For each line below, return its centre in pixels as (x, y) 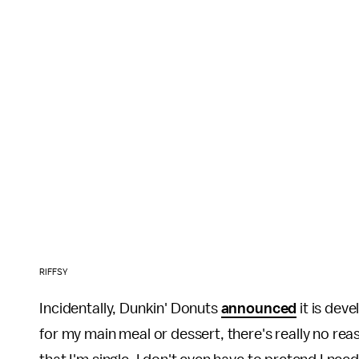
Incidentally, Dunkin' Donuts (130, 309)
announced (259, 309)
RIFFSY (53, 272)
